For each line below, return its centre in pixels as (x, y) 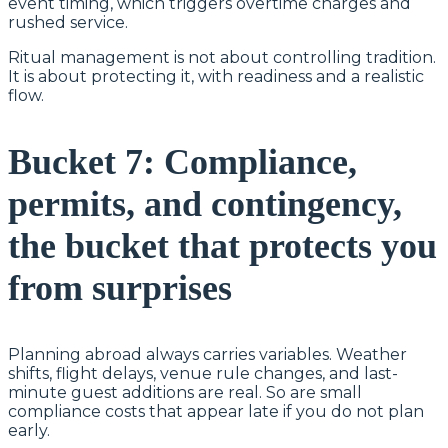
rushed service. (68, 22)
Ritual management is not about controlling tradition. (222, 57)
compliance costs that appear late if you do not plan (216, 411)
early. (29, 430)
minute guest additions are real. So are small (185, 392)
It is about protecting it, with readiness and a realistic (216, 76)
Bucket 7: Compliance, (182, 161)
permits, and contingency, (205, 203)
